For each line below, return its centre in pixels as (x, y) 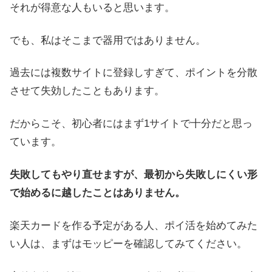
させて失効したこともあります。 (87, 91)
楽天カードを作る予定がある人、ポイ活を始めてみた (134, 225)
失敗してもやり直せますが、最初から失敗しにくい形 (134, 175)
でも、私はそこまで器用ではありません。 (108, 40)
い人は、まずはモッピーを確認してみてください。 (128, 243)
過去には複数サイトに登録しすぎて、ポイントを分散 (134, 73)
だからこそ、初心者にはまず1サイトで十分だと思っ (131, 124)
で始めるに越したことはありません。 (97, 193)
